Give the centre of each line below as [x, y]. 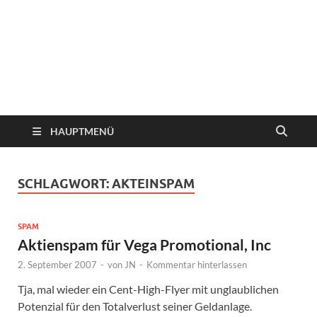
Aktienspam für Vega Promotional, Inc [144, 244]
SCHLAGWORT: [65, 184]
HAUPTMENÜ [82, 131]
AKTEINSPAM [153, 184]
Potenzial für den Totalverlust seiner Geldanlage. [135, 306]
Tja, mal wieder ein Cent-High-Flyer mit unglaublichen [148, 289]
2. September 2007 [57, 264]
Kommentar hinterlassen [197, 264]
